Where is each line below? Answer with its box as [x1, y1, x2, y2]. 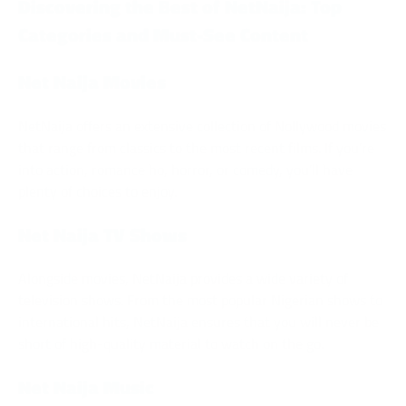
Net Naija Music [18, 372, 154, 402]
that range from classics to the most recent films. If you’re [18, 136, 374, 159]
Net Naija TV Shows [18, 219, 187, 249]
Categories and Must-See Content [18, 20, 308, 50]
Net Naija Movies [18, 66, 166, 96]
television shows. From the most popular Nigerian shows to [18, 289, 382, 312]
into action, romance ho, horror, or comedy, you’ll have [18, 158, 353, 180]
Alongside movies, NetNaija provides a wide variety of [18, 267, 348, 290]
